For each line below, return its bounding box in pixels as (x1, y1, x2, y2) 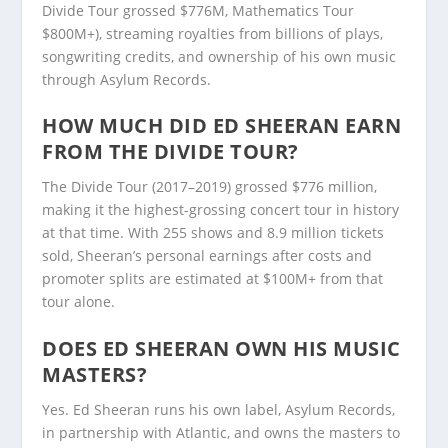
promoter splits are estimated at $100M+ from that (42, 269, 384, 289)
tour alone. (42, 292, 116, 312)
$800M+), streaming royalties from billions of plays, (42, 24, 384, 44)
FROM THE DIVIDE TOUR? (42, 138, 299, 166)
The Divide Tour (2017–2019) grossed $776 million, (42, 177, 378, 197)
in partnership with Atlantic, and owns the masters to (42, 422, 401, 442)
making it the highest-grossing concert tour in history (42, 200, 400, 220)
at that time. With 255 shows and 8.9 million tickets (42, 223, 385, 243)
